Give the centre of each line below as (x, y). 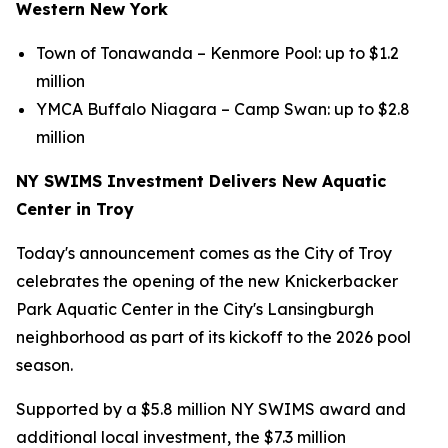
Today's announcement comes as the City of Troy (204, 253)
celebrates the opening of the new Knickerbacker (207, 281)
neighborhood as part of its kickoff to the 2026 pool (213, 337)
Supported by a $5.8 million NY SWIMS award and (211, 409)
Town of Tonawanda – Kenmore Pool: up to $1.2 (217, 53)
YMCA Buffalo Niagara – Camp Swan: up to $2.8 (223, 109)
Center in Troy (75, 209)
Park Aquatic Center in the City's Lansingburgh (195, 309)
